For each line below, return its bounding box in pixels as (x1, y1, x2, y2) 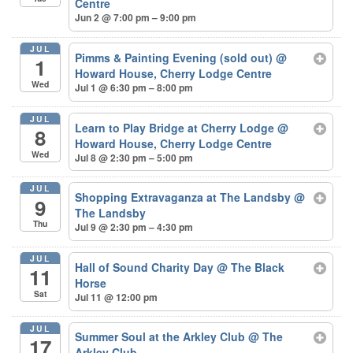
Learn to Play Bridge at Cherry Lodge (75, 119, 278, 136)
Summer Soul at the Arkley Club (75, 329, 249, 345)
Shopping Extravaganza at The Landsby (75, 189, 295, 206)
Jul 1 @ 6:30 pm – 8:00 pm (75, 80, 194, 95)
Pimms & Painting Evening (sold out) (75, 50, 277, 66)
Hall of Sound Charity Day (75, 258, 217, 275)
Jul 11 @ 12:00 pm (75, 289, 158, 304)
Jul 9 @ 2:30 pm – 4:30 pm (75, 220, 194, 235)
